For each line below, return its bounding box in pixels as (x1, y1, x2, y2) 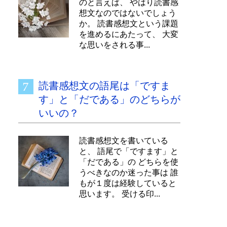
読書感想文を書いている (79, 136, 168, 145)
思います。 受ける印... (79, 190, 160, 198)
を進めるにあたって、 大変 (79, 30, 178, 39)
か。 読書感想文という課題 (79, 19, 178, 28)
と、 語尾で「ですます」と (79, 147, 178, 156)
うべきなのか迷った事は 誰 (79, 168, 178, 177)
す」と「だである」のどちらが (39, 94, 180, 105)
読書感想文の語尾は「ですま (39, 80, 170, 91)
